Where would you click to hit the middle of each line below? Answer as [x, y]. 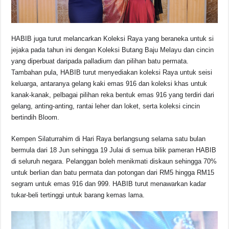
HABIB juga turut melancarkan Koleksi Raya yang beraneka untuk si [113, 39]
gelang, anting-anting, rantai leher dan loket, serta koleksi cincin [106, 106]
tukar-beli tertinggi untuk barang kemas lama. [78, 195]
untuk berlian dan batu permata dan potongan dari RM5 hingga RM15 [113, 173]
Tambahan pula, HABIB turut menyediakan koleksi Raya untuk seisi [112, 73]
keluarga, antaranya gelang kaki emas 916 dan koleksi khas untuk [109, 84]
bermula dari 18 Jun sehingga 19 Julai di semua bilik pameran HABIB [114, 150]
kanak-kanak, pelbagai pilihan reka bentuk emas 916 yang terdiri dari [113, 95]
